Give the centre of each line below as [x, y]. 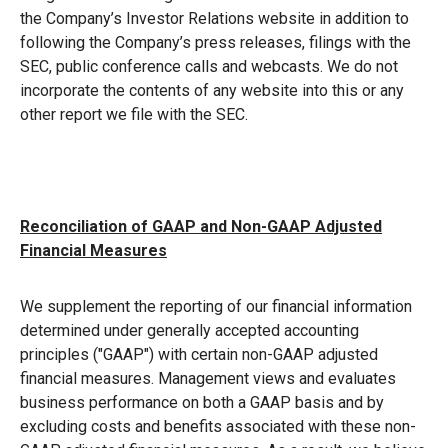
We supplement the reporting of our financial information [216, 306]
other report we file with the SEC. [134, 114]
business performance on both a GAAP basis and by [202, 402]
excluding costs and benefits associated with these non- [218, 426]
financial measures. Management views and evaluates [208, 378]
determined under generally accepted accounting [189, 330]
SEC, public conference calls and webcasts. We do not [209, 66]
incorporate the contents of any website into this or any [212, 90]
